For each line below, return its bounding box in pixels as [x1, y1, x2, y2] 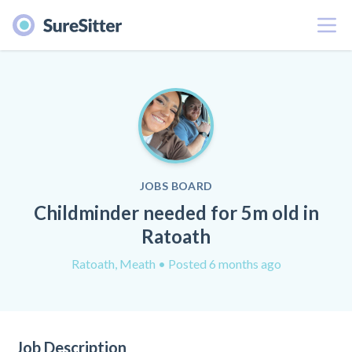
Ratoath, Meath [71, 256, 158, 271]
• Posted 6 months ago [157, 256, 281, 271]
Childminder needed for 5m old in [33, 201, 319, 224]
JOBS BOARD [139, 179, 213, 192]
